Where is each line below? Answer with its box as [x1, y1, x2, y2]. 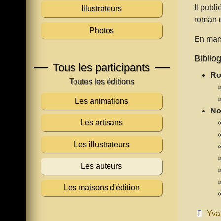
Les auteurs [81, 161, 122, 170]
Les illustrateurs [74, 140, 129, 148]
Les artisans [80, 118, 123, 127]
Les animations [74, 96, 128, 105]
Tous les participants [53, 61, 150, 74]
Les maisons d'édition [63, 183, 140, 192]
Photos [89, 26, 114, 35]
